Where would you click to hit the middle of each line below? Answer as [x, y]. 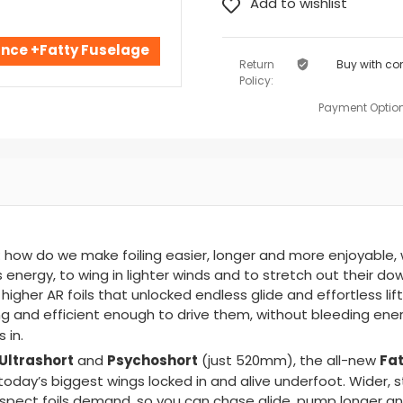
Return [256, 66]
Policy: [257, 82]
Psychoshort [152, 362]
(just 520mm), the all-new [289, 363]
